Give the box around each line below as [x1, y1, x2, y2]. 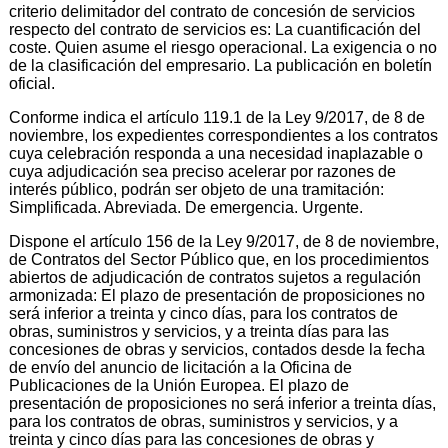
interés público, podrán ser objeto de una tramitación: [9, 180, 384, 198]
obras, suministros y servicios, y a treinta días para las [9, 322, 389, 340]
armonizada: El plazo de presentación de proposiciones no [9, 286, 425, 304]
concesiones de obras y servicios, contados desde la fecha [9, 340, 425, 358]
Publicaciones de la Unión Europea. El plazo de [9, 376, 349, 394]
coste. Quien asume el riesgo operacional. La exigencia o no [9, 38, 437, 56]
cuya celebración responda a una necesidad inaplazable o [9, 144, 423, 162]
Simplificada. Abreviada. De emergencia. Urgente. [9, 198, 363, 216]
